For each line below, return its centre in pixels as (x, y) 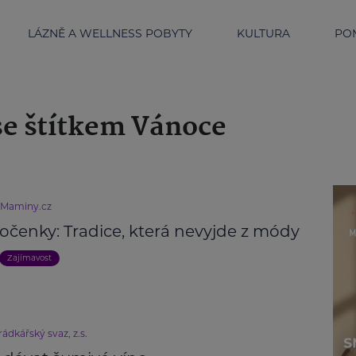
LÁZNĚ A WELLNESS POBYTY (110, 33)
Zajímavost (30, 257)
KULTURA (263, 33)
